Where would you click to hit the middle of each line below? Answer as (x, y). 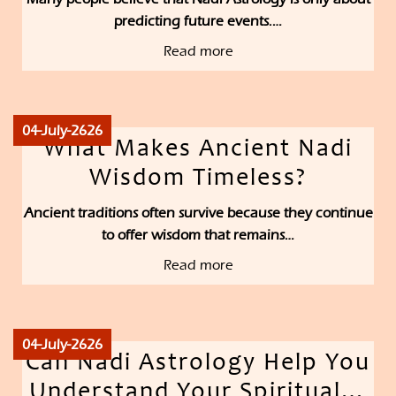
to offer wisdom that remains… (198, 235)
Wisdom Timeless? (198, 180)
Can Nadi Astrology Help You (198, 365)
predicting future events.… (198, 21)
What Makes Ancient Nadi (198, 151)
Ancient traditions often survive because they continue (198, 213)
